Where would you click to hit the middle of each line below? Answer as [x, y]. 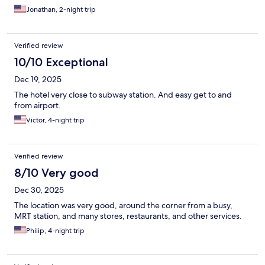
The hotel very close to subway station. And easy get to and [123, 95]
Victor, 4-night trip [55, 120]
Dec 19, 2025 [38, 80]
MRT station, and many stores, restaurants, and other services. [128, 216]
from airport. [38, 106]
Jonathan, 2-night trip [61, 10]
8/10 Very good [56, 173]
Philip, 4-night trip [55, 231]
